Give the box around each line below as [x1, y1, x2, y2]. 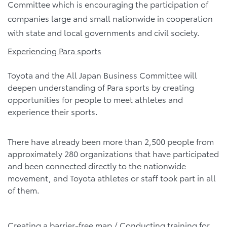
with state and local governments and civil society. [8, 26, 200, 38]
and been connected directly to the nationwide [8, 160, 186, 172]
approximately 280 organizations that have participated [8, 147, 219, 160]
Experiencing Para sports [8, 44, 101, 56]
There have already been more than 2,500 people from [8, 135, 214, 147]
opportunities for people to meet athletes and [8, 93, 183, 105]
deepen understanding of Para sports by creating [8, 81, 194, 93]
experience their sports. [8, 105, 98, 117]
